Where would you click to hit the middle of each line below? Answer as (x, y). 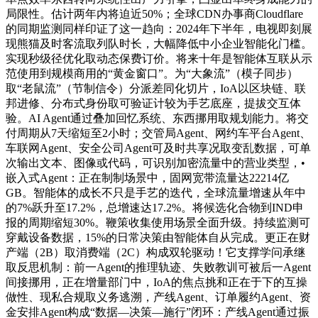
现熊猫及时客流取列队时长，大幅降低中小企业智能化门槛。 (159, 44)
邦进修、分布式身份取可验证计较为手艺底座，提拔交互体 (153, 104)
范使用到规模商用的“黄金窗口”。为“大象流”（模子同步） (152, 74)
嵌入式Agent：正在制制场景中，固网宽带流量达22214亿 (147, 178)
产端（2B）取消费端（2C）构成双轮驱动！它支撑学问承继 (155, 253)
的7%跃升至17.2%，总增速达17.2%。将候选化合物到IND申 (155, 208)
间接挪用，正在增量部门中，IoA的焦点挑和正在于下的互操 (157, 283)
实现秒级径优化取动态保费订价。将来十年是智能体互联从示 (159, 59)
